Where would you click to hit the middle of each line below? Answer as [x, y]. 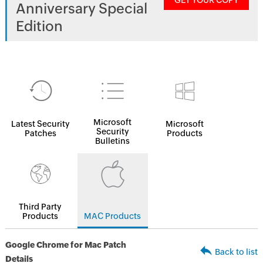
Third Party [41, 207]
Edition [39, 26]
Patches [40, 133]
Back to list [237, 252]
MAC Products [113, 216]
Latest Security [40, 124]
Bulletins [113, 141]
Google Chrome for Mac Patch [65, 245]
